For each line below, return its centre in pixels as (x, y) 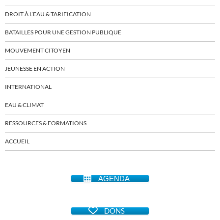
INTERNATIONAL (28, 87)
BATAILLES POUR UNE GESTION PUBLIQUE (63, 32)
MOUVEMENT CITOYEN (38, 51)
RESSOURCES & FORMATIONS (46, 123)
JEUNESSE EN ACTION (35, 69)
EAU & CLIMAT (24, 105)
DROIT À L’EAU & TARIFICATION (48, 14)
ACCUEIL (17, 141)
